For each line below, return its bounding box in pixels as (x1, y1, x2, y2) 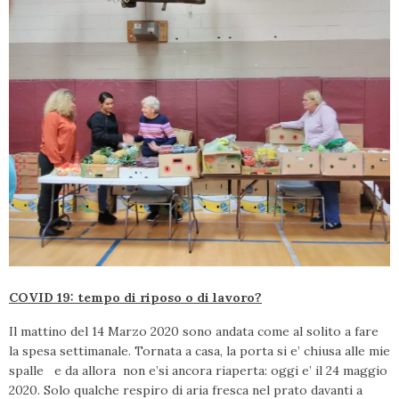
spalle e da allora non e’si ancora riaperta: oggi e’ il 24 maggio (9, 362, 387, 379)
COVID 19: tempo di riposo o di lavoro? (9, 289, 262, 305)
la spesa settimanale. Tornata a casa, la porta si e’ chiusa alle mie (9, 343, 390, 359)
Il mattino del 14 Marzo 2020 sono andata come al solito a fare (9, 323, 379, 339)
